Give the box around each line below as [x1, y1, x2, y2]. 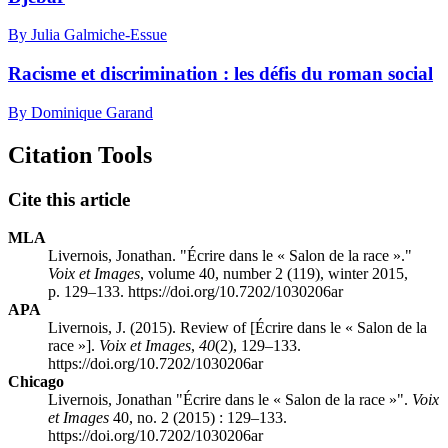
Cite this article [8, 188, 130, 210]
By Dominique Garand [8, 103, 153, 121]
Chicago [8, 373, 64, 391]
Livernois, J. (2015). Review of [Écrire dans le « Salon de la [48, 319, 427, 337]
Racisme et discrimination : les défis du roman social [8, 63, 433, 85]
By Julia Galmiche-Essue [8, 26, 167, 44]
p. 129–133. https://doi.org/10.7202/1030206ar [48, 283, 343, 301]
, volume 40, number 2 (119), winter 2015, [140, 265, 408, 283]
